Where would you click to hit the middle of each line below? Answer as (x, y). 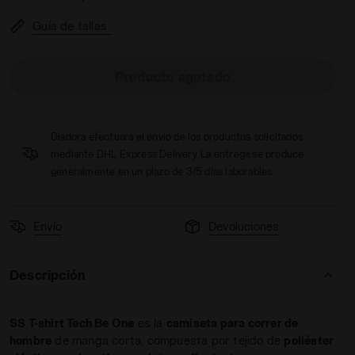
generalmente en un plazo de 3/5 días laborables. (162, 171)
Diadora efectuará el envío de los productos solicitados (177, 136)
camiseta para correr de (232, 323)
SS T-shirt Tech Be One (72, 323)
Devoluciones (244, 226)
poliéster (309, 340)
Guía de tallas (70, 26)
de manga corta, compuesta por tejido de (168, 340)
